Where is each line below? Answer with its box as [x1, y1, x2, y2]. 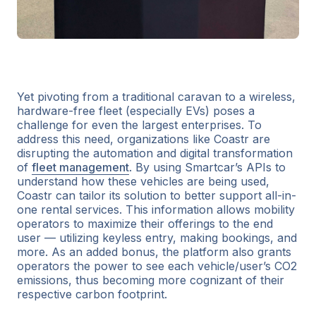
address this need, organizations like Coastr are [17, 131, 270, 146]
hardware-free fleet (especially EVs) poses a [17, 103, 255, 118]
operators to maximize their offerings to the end [17, 216, 273, 231]
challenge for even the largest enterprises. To [17, 117, 262, 132]
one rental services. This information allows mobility [17, 202, 295, 217]
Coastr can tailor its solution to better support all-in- [17, 188, 296, 202]
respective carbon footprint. [17, 286, 167, 301]
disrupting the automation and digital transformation [17, 145, 293, 160]
